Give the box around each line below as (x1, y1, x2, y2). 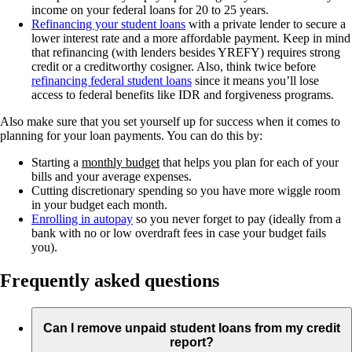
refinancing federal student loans (31, 73, 192, 87)
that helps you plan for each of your (159, 155, 339, 169)
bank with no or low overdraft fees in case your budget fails (31, 225, 326, 240)
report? (170, 335, 214, 350)
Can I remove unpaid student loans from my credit (43, 321, 340, 335)
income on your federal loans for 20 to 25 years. (31, 2, 269, 16)
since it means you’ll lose (192, 73, 319, 87)
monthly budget (82, 155, 159, 169)
